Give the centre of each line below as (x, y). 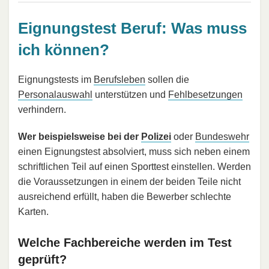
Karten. (33, 212)
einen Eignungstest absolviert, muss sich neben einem (134, 152)
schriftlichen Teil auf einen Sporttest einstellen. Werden (134, 167)
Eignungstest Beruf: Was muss (132, 28)
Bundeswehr (222, 137)
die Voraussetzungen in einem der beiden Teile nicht (129, 182)
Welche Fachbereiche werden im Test (125, 243)
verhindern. (42, 110)
